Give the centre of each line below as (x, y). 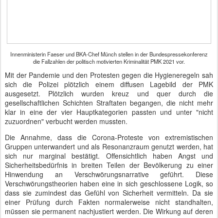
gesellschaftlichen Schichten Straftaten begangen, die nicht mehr (109, 103)
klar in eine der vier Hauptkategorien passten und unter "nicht (109, 112)
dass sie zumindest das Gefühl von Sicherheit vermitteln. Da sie (109, 193)
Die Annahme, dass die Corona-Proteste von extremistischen (109, 137)
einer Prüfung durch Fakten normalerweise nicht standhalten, (109, 202)
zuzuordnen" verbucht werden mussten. (66, 121)
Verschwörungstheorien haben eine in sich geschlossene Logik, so (109, 183)
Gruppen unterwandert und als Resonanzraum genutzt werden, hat (109, 146)
